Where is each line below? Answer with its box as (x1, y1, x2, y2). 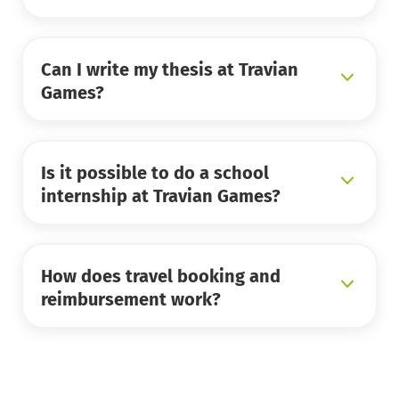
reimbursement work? (41, 289, 221, 311)
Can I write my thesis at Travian (41, 59, 298, 81)
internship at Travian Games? (41, 185, 281, 208)
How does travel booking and (41, 265, 281, 288)
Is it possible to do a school (41, 162, 269, 184)
